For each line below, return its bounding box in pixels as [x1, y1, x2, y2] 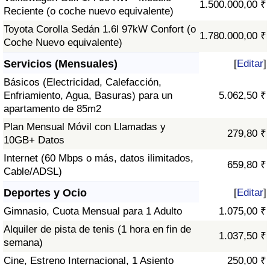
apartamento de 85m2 [4, 103, 101, 115]
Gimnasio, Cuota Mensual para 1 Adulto [4, 206, 182, 218]
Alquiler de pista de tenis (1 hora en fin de [4, 224, 191, 236]
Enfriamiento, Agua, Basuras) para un [4, 90, 172, 102]
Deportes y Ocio [4, 187, 87, 199]
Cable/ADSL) [4, 166, 62, 178]
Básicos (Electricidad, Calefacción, [4, 77, 162, 89]
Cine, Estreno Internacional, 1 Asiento [4, 255, 174, 267]
